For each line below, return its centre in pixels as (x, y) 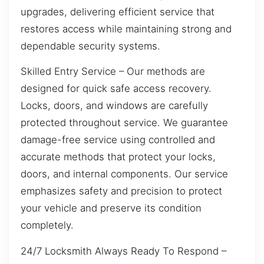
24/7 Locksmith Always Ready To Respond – (123, 251)
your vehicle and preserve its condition (111, 208)
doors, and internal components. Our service (124, 174)
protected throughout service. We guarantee (124, 123)
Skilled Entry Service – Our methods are (113, 72)
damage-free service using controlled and (118, 140)
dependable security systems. (90, 46)
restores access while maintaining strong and (126, 29)
